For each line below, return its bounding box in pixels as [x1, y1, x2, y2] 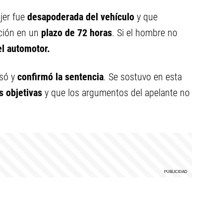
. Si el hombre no [112, 27, 177, 39]
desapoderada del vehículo [27, 11, 134, 23]
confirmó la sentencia [17, 71, 104, 83]
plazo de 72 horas [41, 27, 112, 39]
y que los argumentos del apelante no [42, 87, 190, 99]
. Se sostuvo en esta [104, 71, 182, 83]
